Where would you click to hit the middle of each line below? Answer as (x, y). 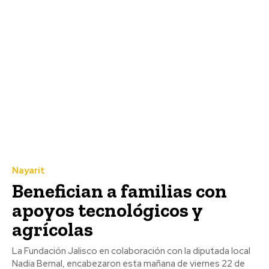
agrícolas (53, 229)
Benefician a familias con (119, 191)
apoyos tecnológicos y (107, 210)
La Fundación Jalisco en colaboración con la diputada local (131, 251)
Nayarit (29, 170)
